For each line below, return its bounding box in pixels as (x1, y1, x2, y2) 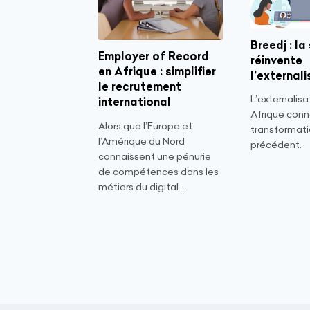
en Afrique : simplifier (98, 64, 216, 79)
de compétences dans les (98, 165, 219, 178)
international (98, 95, 171, 109)
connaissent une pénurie (98, 149, 211, 163)
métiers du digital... (98, 180, 185, 193)
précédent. (250, 138, 302, 152)
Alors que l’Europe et (98, 119, 192, 132)
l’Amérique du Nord (98, 134, 185, 147)
